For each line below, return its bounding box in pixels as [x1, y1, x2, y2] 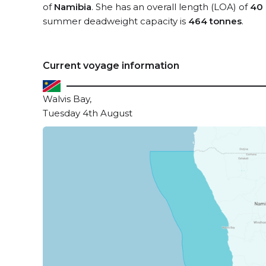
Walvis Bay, [43, 93, 91, 104]
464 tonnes [188, 15, 242, 27]
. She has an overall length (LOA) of [91, 1, 250, 12]
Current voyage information [43, 60, 179, 71]
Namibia [54, 1, 91, 12]
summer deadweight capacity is [43, 15, 188, 27]
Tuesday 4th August [43, 107, 132, 119]
